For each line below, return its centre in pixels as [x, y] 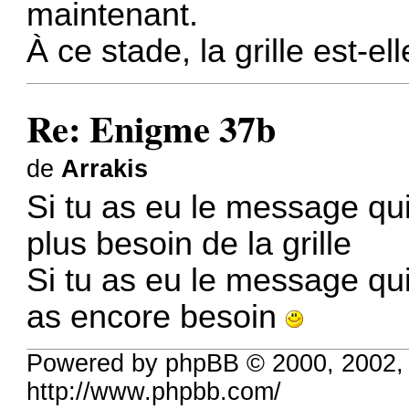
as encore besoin [157, 317]
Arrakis [105, 168]
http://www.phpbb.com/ [154, 391]
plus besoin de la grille [189, 244]
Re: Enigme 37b [152, 128]
